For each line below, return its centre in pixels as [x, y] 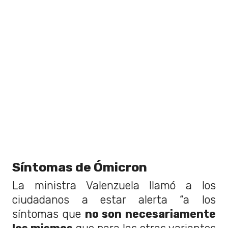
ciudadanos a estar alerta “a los [114, 199]
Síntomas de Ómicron [80, 167]
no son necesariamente [150, 214]
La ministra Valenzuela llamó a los [114, 185]
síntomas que [49, 214]
